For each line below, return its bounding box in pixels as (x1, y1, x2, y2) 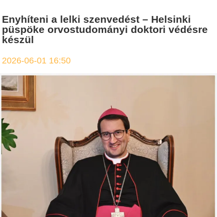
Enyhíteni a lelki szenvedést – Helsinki (2, 14, 191, 25)
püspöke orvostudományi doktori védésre (2, 24, 208, 35)
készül (2, 34, 34, 45)
